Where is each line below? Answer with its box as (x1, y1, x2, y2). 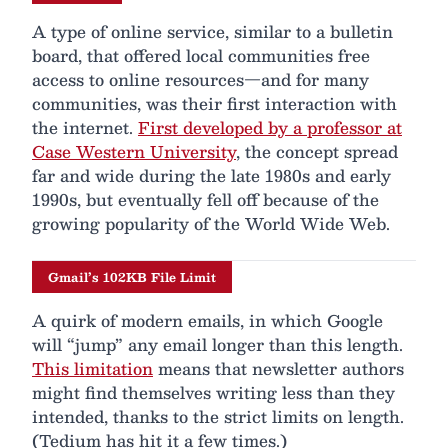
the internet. (32, 114, 138, 142)
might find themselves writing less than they (32, 379, 395, 407)
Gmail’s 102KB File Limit (48, 267, 216, 288)
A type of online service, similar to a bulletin (32, 18, 393, 46)
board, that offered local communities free (32, 42, 370, 70)
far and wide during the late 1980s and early (32, 162, 391, 190)
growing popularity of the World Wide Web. (32, 210, 390, 238)
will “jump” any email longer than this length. (32, 331, 403, 359)
